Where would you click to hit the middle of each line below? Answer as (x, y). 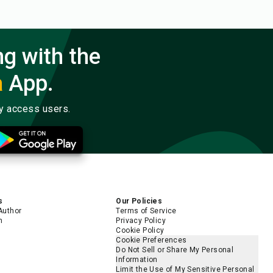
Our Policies (139, 201)
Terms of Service (146, 211)
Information (137, 259)
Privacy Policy (141, 220)
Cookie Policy (140, 230)
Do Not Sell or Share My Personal (175, 250)
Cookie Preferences (151, 240)
